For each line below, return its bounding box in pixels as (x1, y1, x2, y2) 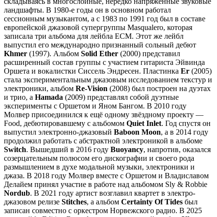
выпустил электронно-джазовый (4, 127, 114, 136)
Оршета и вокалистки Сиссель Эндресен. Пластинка (4, 66, 181, 75)
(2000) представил (118, 49, 180, 58)
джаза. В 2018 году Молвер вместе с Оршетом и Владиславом (4, 171, 209, 180)
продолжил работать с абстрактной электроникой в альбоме (4, 136, 202, 145)
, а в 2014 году (161, 127, 208, 136)
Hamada (35, 93, 63, 101)
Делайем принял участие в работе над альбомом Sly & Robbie (4, 180, 207, 188)
